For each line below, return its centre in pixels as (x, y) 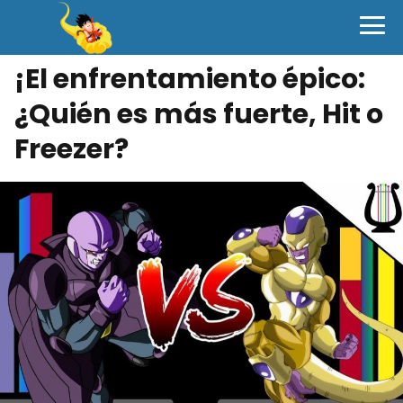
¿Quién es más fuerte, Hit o (199, 114)
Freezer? (72, 149)
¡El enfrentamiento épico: (190, 79)
